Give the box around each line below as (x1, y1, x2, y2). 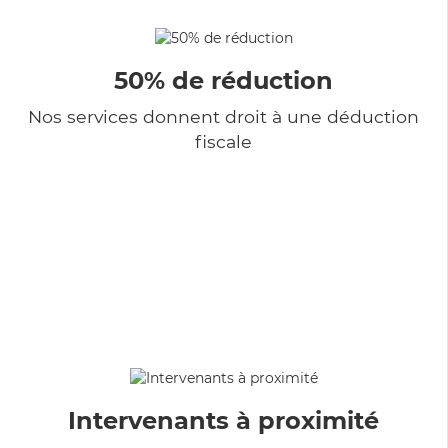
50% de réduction (114, 65, 333, 95)
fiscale (195, 130, 252, 152)
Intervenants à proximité (68, 405, 379, 435)
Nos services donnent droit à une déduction (28, 105, 419, 127)
